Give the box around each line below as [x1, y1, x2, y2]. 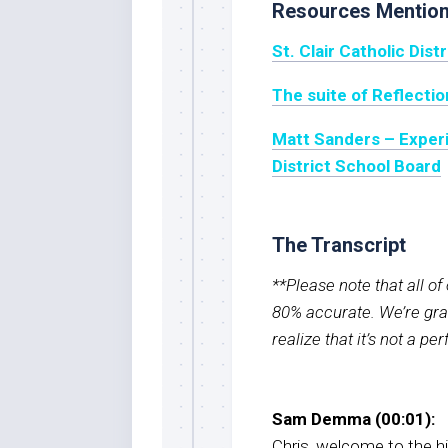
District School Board [272, 155, 441, 176]
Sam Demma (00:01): [272, 408, 435, 429]
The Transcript [272, 232, 406, 257]
